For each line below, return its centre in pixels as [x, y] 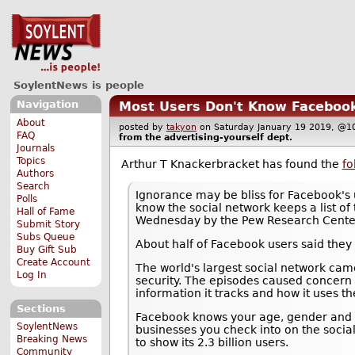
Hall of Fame [46, 211]
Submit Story [49, 224]
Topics [31, 160]
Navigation [47, 105]
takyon [181, 127]
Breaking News [52, 340]
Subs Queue [46, 237]
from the [141, 137]
